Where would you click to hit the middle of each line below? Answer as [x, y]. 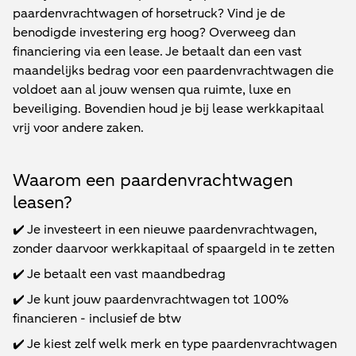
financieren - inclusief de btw [97, 319]
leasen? [43, 203]
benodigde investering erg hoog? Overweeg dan [154, 33]
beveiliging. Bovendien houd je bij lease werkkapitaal [168, 109]
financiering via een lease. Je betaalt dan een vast [157, 52]
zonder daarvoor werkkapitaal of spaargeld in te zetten [174, 249]
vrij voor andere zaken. [78, 128]
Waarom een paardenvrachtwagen [153, 180]
